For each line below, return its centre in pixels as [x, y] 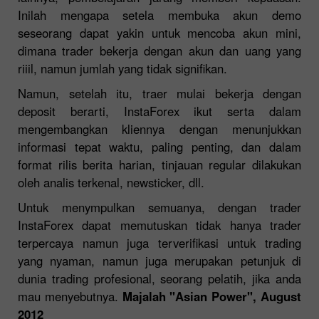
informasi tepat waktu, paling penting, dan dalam [159, 146]
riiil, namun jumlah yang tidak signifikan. [122, 68]
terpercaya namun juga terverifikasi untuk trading [159, 242]
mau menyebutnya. [70, 296]
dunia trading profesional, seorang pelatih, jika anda [159, 278]
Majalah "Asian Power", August [212, 296]
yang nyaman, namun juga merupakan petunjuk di [159, 260]
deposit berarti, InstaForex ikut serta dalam [159, 111]
